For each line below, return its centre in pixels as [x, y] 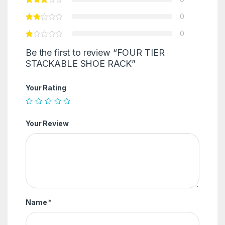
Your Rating [46, 87]
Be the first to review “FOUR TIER [95, 52]
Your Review [47, 123]
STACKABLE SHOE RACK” [81, 63]
